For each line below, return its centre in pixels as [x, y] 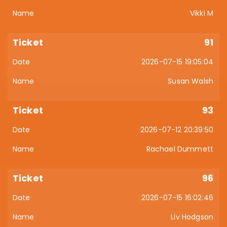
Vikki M [201, 13]
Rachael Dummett [180, 149]
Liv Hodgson [192, 217]
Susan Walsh [191, 81]
